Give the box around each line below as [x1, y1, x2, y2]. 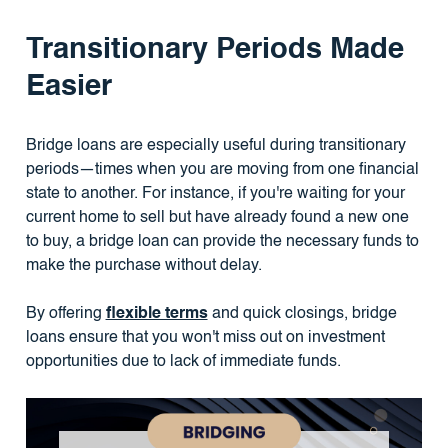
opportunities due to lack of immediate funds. [25, 354, 341, 370]
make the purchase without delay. [25, 258, 262, 274]
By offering [25, 306, 106, 322]
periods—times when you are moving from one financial [25, 162, 419, 178]
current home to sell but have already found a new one [25, 210, 409, 226]
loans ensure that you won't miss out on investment [25, 330, 385, 346]
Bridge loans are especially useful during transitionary [25, 138, 406, 154]
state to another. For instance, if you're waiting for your [25, 186, 405, 202]
